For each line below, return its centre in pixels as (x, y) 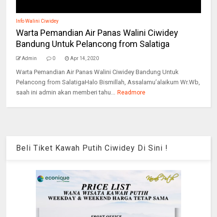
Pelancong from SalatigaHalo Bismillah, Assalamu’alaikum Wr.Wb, (108, 82)
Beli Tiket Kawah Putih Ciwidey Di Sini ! (92, 148)
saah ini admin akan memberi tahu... (66, 92)
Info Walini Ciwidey (38, 21)
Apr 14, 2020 (85, 58)
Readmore (132, 93)
